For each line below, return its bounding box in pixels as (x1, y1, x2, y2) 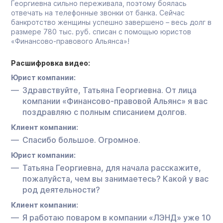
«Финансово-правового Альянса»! (11, 36, 129, 45)
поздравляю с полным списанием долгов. (22, 107, 187, 117)
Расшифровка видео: (11, 58, 90, 67)
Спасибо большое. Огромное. (22, 134, 140, 145)
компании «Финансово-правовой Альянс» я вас (22, 96, 208, 106)
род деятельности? (22, 184, 100, 195)
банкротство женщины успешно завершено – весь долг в (11, 17, 212, 26)
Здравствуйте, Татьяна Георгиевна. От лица (22, 85, 197, 95)
